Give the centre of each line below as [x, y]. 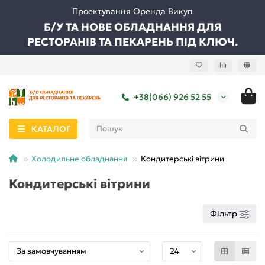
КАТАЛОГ [51, 129]
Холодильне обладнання [79, 159]
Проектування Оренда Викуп [132, 11]
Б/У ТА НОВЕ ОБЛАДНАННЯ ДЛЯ [132, 27]
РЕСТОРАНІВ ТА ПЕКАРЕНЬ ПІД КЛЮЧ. [132, 42]
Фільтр [224, 213]
